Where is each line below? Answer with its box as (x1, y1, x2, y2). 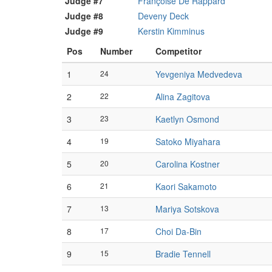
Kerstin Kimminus (138, 25, 205, 37)
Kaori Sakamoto (155, 180, 217, 192)
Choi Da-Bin (155, 225, 202, 237)
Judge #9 (65, 25, 103, 37)
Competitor (155, 45, 202, 57)
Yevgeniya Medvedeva (155, 68, 242, 80)
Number (100, 45, 132, 57)
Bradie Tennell (155, 248, 211, 260)
